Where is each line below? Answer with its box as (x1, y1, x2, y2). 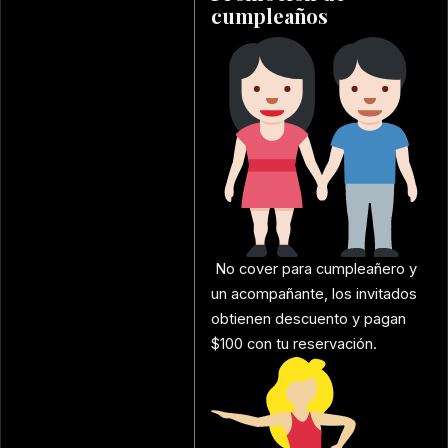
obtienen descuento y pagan (211, 310, 406, 329)
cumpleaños (211, 2, 329, 30)
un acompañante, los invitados (211, 285, 417, 304)
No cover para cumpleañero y (211, 260, 417, 279)
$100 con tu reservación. (211, 335, 377, 354)
